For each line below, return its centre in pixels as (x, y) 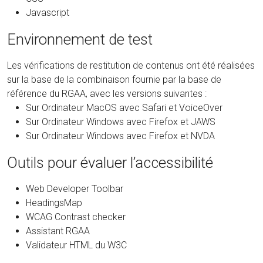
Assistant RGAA (58, 231)
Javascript (48, 13)
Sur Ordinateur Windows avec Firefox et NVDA (120, 136)
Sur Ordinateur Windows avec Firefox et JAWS (121, 122)
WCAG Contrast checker (76, 217)
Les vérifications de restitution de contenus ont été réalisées (131, 66)
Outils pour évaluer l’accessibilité (110, 163)
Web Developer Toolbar (75, 189)
